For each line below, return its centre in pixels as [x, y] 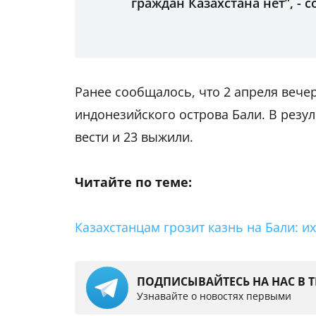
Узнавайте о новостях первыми [214, 296]
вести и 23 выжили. [134, 137]
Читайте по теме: [133, 182]
